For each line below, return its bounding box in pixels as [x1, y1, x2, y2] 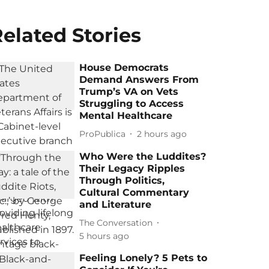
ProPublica [79, 128, 126, 139]
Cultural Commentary [79, 187, 190, 198]
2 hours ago [137, 128, 187, 139]
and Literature [79, 199, 152, 210]
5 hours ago [79, 231, 130, 241]
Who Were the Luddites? [79, 151, 207, 162]
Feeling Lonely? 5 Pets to [79, 252, 208, 264]
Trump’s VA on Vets [79, 86, 179, 97]
